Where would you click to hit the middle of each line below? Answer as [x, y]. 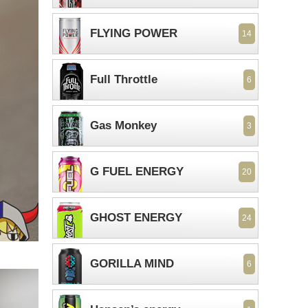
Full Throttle [124, 79]
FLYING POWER [134, 33]
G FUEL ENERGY [137, 172]
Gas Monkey [123, 125]
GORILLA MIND [132, 264]
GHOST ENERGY [136, 218]
